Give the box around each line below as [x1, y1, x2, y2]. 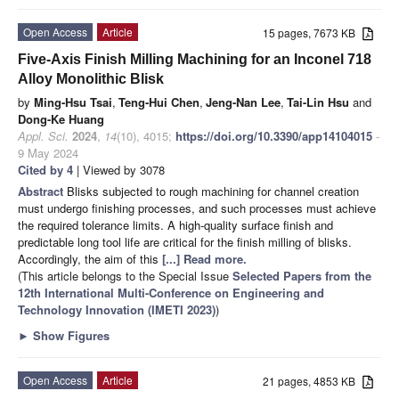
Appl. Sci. [18, 127, 69, 145]
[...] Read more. [162, 250, 247, 268]
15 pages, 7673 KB [263, 25, 363, 41]
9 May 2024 [18, 144, 78, 162]
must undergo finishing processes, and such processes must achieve [18, 199, 376, 217]
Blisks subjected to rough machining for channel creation [67, 183, 359, 200]
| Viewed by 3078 [73, 161, 165, 179]
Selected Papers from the [232, 267, 371, 285]
